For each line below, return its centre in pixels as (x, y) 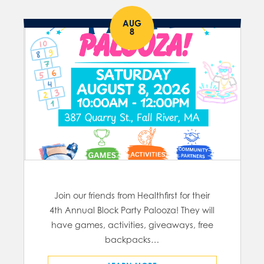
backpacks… (132, 240)
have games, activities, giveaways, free (132, 225)
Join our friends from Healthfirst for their (132, 196)
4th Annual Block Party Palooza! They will (132, 210)
